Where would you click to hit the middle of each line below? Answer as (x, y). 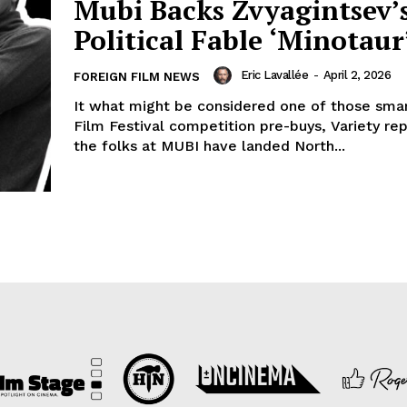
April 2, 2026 (357, 75)
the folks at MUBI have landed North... (209, 146)
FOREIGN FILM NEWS (137, 77)
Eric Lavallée (274, 75)
